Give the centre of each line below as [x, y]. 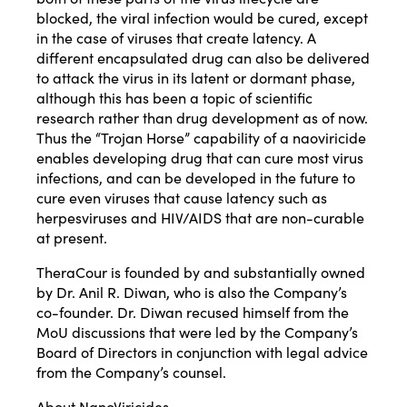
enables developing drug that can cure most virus [200, 158]
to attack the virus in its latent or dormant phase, [196, 78]
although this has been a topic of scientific [174, 98]
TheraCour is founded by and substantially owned [201, 272]
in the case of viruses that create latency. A [176, 38]
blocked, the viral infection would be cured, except [202, 18]
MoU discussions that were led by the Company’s [197, 332]
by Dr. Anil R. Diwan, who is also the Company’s [192, 292]
